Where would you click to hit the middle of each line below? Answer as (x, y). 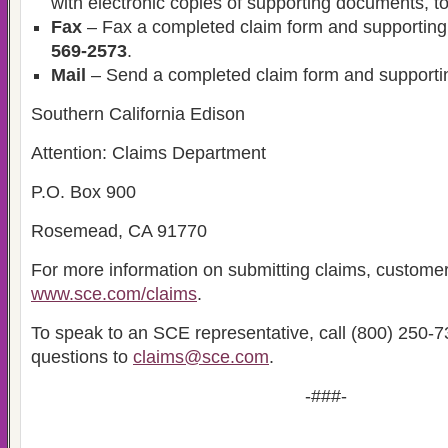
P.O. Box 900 (83, 192)
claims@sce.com (201, 357)
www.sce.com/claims (114, 294)
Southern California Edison (138, 114)
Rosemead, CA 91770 (119, 231)
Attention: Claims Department (148, 153)
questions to (82, 357)
